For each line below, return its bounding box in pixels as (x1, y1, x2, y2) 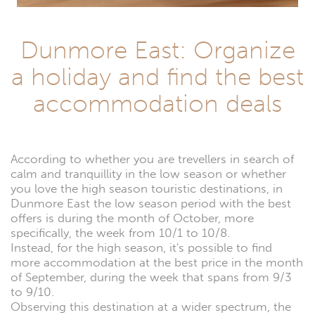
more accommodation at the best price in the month (11, 255, 303, 270)
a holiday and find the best (11, 61, 304, 91)
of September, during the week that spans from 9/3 (11, 269, 292, 285)
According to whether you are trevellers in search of (11, 151, 294, 167)
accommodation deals (33, 88, 282, 118)
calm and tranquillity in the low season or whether (11, 166, 286, 181)
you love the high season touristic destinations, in (11, 181, 283, 196)
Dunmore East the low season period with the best (11, 195, 291, 211)
